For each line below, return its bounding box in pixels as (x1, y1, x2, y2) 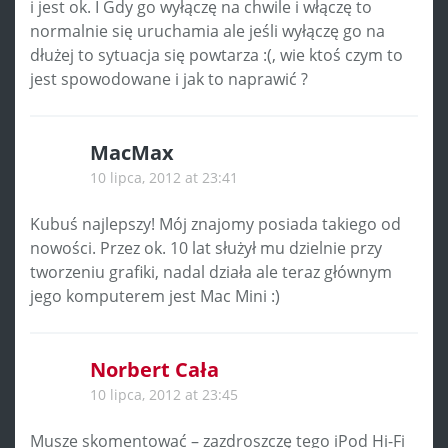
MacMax (90, 138, 174, 166)
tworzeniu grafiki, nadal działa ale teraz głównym (30, 260, 392, 283)
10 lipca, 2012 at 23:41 (90, 167, 238, 187)
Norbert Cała (90, 355, 219, 383)
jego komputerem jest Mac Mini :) (30, 284, 280, 307)
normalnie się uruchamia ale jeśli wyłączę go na (30, 19, 385, 42)
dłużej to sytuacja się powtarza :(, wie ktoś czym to (30, 43, 403, 66)
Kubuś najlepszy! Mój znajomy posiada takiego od (30, 212, 401, 235)
